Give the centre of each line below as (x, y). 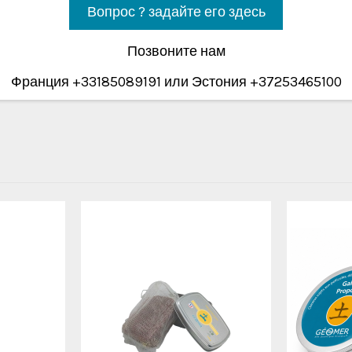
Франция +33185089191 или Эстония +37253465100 (176, 82)
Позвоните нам (176, 51)
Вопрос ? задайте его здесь (176, 12)
